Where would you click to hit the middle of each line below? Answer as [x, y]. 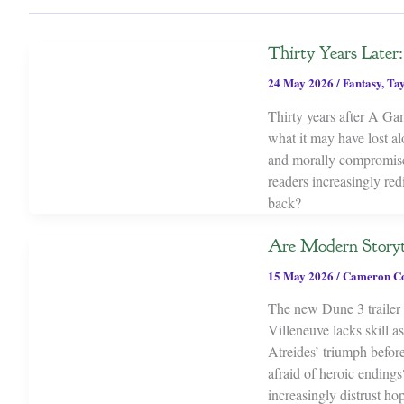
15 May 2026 [302, 275]
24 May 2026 [302, 83]
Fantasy [362, 83]
